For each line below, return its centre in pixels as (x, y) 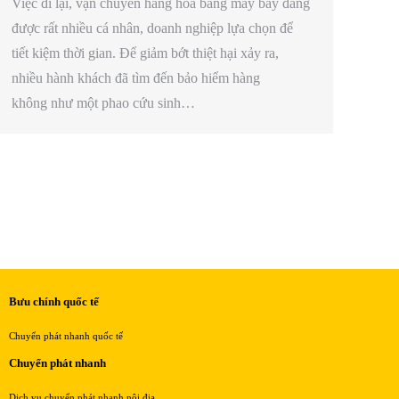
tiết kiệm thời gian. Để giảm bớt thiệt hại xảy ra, (145, 53)
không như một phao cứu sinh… (103, 102)
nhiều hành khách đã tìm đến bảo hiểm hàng (136, 77)
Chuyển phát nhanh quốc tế (65, 336)
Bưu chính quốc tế (53, 302)
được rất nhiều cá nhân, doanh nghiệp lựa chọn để (152, 28)
